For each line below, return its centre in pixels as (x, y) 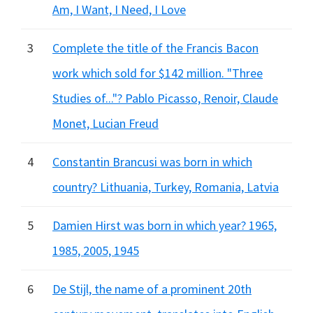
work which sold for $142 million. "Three (158, 73)
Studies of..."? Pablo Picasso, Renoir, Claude (165, 98)
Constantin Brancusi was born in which (152, 162)
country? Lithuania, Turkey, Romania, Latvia (166, 187)
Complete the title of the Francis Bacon (155, 48)
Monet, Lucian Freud (105, 123)
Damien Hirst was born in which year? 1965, (165, 225)
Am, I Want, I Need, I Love (119, 9)
